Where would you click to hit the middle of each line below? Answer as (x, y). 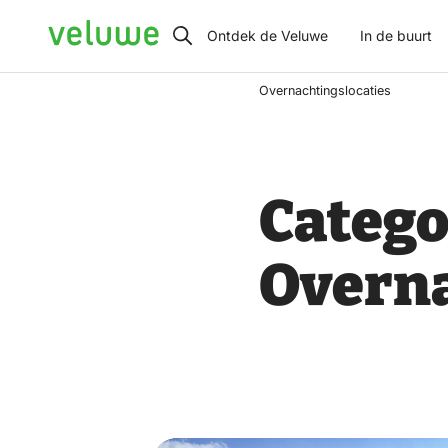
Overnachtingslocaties (324, 90)
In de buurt (396, 35)
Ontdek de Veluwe (267, 35)
